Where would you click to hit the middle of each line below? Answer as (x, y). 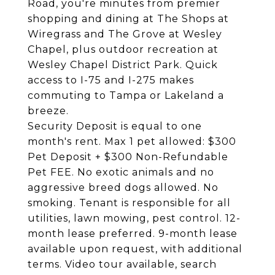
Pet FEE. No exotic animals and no (121, 172)
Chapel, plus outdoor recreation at (123, 49)
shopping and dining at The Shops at (128, 19)
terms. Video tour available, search (122, 264)
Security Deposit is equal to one (115, 126)
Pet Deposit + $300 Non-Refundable (128, 157)
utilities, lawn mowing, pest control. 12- (134, 218)
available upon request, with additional (135, 249)
